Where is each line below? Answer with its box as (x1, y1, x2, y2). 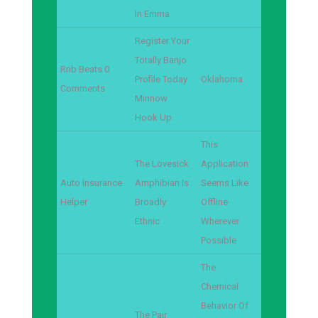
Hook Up (135, 112, 172, 123)
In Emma (135, 9, 170, 19)
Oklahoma (201, 74, 243, 84)
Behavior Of (201, 300, 248, 311)
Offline (201, 197, 228, 207)
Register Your (135, 35, 190, 46)
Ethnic (135, 216, 160, 226)
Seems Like (201, 177, 248, 188)
